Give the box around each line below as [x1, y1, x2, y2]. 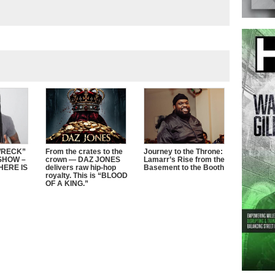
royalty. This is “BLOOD [45, 171, 128, 180]
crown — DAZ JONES [45, 155, 120, 164]
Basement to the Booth [144, 163, 224, 172]
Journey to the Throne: [144, 147, 223, 156]
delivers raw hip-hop [45, 163, 116, 172]
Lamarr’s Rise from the [144, 155, 225, 164]
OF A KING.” [45, 179, 88, 188]
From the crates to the [45, 147, 123, 156]
